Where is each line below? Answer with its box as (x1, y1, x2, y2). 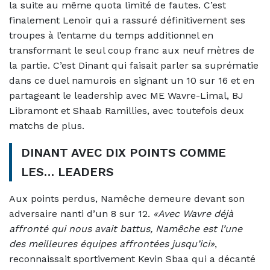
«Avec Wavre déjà (153, 208, 233, 220)
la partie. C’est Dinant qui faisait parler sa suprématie (9, 60, 259, 72)
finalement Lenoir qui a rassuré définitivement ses (9, 14, 245, 27)
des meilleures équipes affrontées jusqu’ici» (9, 238, 215, 250)
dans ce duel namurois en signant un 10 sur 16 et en (9, 75, 254, 87)
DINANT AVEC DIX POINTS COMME (21, 145, 226, 160)
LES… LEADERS (21, 165, 114, 180)
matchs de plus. (9, 120, 84, 132)
